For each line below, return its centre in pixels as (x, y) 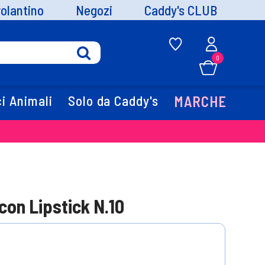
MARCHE (200, 102)
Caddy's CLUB (181, 10)
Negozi (94, 10)
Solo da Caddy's (113, 101)
